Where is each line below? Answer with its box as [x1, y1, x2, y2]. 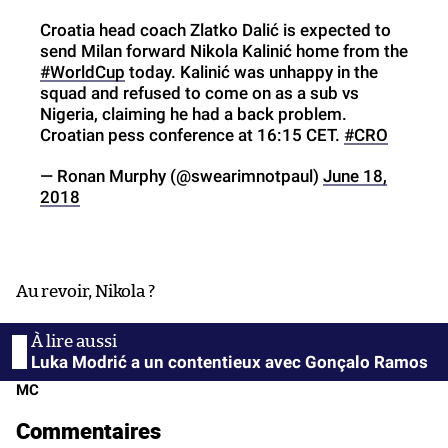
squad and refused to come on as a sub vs [40, 82, 359, 103]
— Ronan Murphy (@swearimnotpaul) [40, 165, 323, 186]
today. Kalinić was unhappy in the [125, 61, 378, 82]
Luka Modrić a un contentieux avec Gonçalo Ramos [31, 351, 428, 372]
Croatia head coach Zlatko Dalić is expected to [40, 19, 391, 40]
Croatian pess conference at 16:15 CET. [40, 124, 344, 145]
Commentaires [16, 414, 161, 446]
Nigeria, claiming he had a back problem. [40, 103, 347, 124]
